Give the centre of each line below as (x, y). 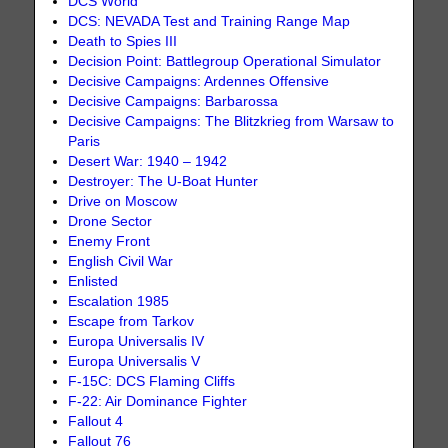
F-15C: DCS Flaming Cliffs (152, 382)
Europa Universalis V (134, 362)
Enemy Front (109, 242)
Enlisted (93, 282)
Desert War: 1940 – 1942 (148, 162)
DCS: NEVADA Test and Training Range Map (209, 22)
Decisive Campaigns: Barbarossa (173, 102)
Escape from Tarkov (131, 322)
